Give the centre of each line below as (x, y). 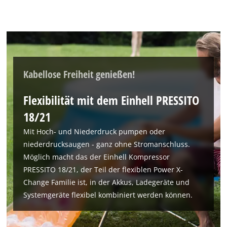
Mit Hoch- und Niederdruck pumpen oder (94, 131)
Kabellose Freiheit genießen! (79, 74)
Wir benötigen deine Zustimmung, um (137, 200)
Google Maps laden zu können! (137, 212)
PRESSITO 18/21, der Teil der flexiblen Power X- (103, 169)
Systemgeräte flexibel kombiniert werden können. (108, 195)
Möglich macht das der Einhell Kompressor (97, 157)
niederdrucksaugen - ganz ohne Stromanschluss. (107, 144)
